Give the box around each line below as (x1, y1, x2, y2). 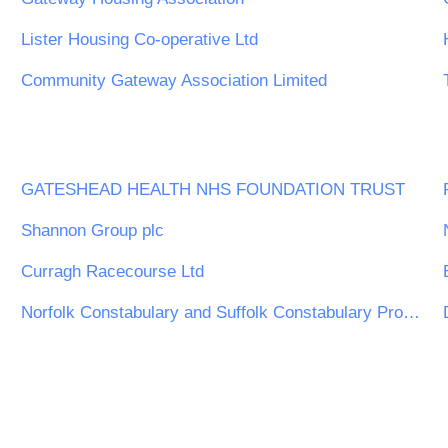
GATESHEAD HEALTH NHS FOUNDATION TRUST (21, 179, 405, 199)
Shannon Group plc (21, 220, 164, 240)
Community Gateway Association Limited (21, 71, 327, 91)
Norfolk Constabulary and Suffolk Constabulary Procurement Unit (403, 302, 420, 322)
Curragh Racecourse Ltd (21, 261, 204, 281)
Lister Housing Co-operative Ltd (21, 30, 258, 50)
